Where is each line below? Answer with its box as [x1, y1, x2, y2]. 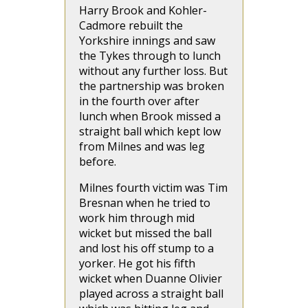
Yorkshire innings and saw [79, 33, 215, 48]
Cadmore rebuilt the [79, 18, 183, 33]
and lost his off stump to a [79, 241, 214, 256]
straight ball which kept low [79, 124, 221, 139]
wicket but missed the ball [79, 225, 212, 241]
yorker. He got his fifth [79, 256, 195, 271]
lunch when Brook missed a [79, 109, 221, 124]
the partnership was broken [79, 78, 224, 93]
